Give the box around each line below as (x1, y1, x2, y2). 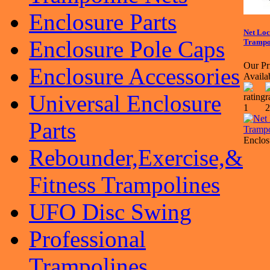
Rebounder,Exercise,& (29, 145, 243, 171)
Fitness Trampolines (29, 172, 220, 198)
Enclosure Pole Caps (29, 36, 225, 62)
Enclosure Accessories (29, 63, 240, 89)
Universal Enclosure (29, 90, 221, 116)
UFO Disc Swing (29, 199, 192, 225)
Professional (29, 226, 146, 252)
